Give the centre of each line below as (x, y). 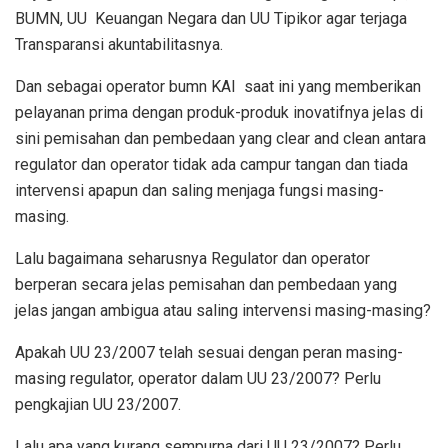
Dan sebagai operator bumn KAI (125, 87)
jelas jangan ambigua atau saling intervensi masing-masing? (223, 311)
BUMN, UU (51, 19)
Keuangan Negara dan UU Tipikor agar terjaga (251, 19)
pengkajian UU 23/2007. (98, 405)
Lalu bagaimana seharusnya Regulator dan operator (192, 259)
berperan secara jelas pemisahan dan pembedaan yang (206, 285)
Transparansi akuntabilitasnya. (119, 45)
